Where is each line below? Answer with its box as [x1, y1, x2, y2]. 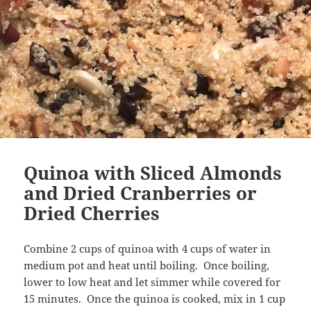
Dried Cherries [24, 200, 160, 226]
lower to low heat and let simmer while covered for [24, 274, 281, 289]
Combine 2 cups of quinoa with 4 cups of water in [24, 241, 271, 255]
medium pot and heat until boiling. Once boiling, [24, 258, 270, 272]
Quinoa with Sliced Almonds [24, 160, 283, 185]
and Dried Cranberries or [24, 180, 258, 205]
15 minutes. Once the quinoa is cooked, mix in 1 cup [24, 291, 286, 305]
